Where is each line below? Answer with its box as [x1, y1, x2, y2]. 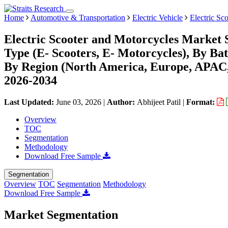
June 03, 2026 [56, 97, 101, 106]
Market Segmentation [4, 208, 118, 221]
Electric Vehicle [132, 13, 183, 22]
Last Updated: [4, 97, 56, 106]
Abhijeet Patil [137, 97, 181, 106]
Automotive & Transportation [31, 13, 125, 22]
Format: [186, 97, 217, 106]
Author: [107, 97, 137, 106]
